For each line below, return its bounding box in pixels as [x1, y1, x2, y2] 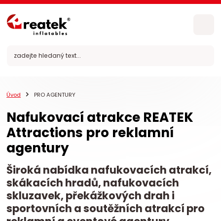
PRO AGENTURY [33, 91, 75, 99]
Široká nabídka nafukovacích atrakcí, [6, 163, 212, 178]
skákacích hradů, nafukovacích [6, 176, 180, 190]
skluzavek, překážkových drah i [6, 188, 175, 203]
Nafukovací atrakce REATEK [6, 108, 194, 126]
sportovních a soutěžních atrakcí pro [6, 201, 205, 216]
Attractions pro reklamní [6, 123, 174, 142]
